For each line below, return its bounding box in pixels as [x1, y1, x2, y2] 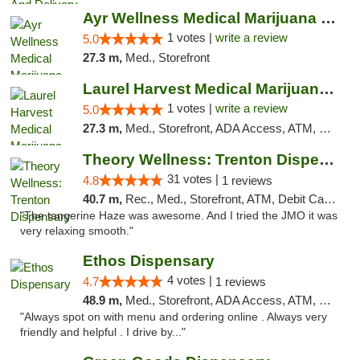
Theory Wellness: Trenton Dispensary [318, 151, 334, 168]
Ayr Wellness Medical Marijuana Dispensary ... [320, 10, 336, 27]
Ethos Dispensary [82, 252, 215, 269]
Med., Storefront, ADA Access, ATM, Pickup [125, 293, 319, 307]
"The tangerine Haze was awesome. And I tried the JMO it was [20, 210, 337, 222]
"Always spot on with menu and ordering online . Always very [20, 311, 327, 323]
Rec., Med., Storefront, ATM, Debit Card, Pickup [125, 192, 324, 206]
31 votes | [166, 172, 222, 186]
